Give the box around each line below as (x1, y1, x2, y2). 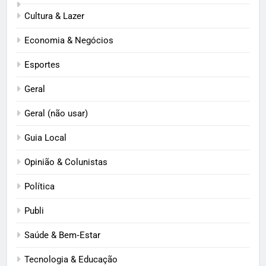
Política (24, 181, 55, 192)
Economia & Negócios (24, 35, 113, 46)
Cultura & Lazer (24, 11, 84, 22)
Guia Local (24, 132, 66, 144)
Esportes (24, 59, 60, 71)
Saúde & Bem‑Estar (24, 230, 100, 241)
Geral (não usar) (24, 108, 88, 119)
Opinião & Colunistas (24, 157, 107, 168)
